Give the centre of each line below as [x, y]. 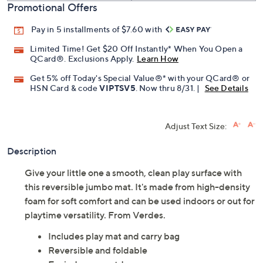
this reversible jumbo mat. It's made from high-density [137, 187]
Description [32, 151]
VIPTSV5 [117, 88]
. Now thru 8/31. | [168, 88]
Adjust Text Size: [196, 126]
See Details [226, 88]
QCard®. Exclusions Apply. [82, 59]
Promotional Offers [52, 8]
